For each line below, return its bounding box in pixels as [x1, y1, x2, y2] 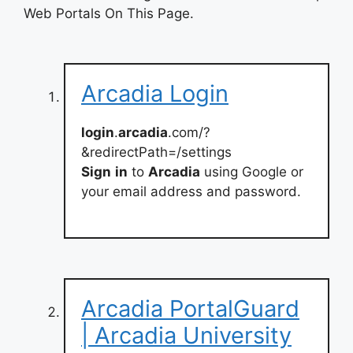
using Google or [200, 163, 303, 180]
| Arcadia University [81, 321, 292, 349]
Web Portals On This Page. [24, 5, 194, 21]
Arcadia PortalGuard [81, 295, 299, 322]
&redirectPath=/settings [81, 143, 232, 160]
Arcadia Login [81, 79, 229, 107]
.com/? [168, 124, 210, 140]
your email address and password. [81, 183, 301, 199]
